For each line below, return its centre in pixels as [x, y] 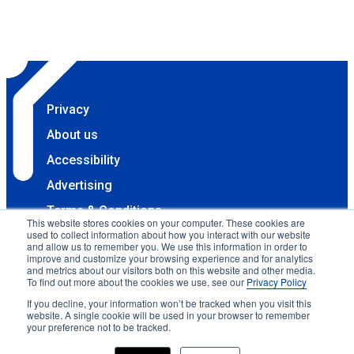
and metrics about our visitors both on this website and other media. [171, 270]
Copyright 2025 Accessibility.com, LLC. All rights [179, 261]
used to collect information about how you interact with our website [169, 234]
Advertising [79, 185]
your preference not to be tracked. [99, 327]
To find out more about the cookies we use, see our [137, 282]
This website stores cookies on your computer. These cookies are [166, 222]
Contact [70, 235]
